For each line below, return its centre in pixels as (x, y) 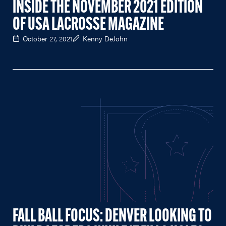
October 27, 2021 (48, 38)
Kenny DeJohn (105, 38)
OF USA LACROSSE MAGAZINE (88, 25)
